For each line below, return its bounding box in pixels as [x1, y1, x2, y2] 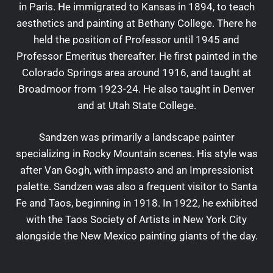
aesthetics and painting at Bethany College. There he [16, 16, 257, 29]
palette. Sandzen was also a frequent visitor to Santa [16, 180, 257, 193]
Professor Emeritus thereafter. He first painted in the [16, 49, 257, 62]
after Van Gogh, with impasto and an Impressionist [19, 164, 253, 177]
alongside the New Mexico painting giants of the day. [15, 230, 258, 243]
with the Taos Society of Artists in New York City [26, 213, 247, 226]
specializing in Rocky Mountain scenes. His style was [15, 147, 258, 160]
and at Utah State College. [77, 99, 196, 112]
